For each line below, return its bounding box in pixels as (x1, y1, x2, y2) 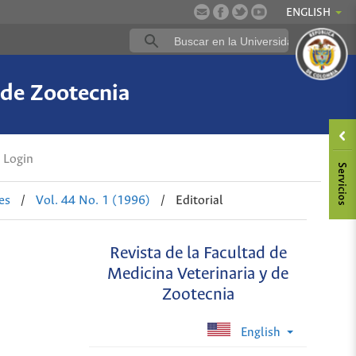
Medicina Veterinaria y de (107, 265, 289, 284)
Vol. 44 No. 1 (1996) (35, 193, 150, 207)
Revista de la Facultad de (109, 245, 287, 264)
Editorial (176, 193, 224, 207)
